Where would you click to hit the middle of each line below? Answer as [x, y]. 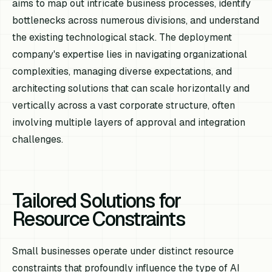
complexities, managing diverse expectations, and [122, 72]
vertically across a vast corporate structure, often [124, 106]
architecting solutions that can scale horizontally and [131, 89]
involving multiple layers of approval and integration [129, 123]
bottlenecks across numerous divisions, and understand [136, 21]
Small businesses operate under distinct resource [123, 251]
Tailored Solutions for [97, 201]
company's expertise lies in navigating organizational [130, 55]
